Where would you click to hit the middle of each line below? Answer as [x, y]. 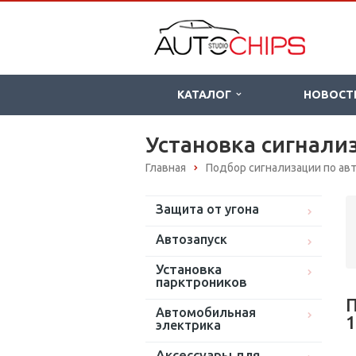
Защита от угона [207, 209]
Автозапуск [192, 240]
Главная [166, 168]
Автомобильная [206, 313]
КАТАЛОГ [207, 95]
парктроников [201, 282]
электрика [188, 325]
